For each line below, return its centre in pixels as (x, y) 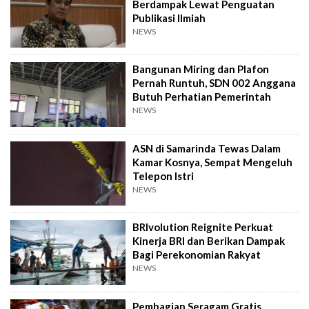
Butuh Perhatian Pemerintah (202, 97)
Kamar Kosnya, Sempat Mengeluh (213, 162)
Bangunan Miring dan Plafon (201, 69)
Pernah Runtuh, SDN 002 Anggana (215, 83)
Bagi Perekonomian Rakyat (197, 255)
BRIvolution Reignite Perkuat (203, 227)
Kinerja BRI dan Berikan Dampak (209, 241)
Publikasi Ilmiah (169, 18)
